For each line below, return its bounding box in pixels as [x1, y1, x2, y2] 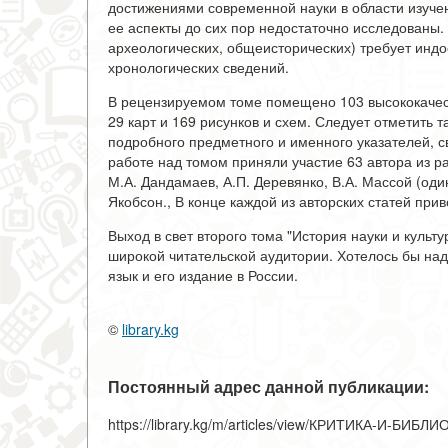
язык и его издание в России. [108, 265, 298, 285]
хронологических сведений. [108, 57, 289, 77]
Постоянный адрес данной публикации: [108, 375, 429, 398]
